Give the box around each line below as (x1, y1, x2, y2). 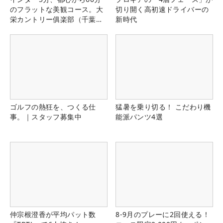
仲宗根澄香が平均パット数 (10, 210, 96, 219)
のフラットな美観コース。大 (10, 4, 104, 14)
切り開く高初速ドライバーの (115, 4, 209, 14)
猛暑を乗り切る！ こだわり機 (115, 102, 211, 111)
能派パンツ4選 (115, 111, 163, 121)
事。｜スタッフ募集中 (10, 111, 82, 121)
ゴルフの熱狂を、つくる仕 (10, 102, 96, 111)
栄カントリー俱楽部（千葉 (10, 14, 96, 24)
